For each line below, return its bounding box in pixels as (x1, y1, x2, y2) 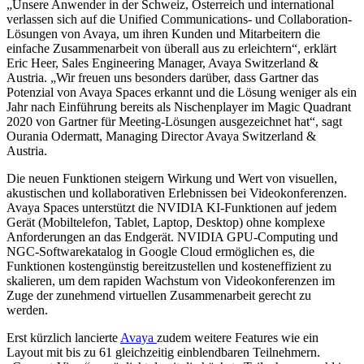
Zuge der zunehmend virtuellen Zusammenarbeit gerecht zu (6, 288, 311, 302)
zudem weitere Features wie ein (157, 330, 318, 344)
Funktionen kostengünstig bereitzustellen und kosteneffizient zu (6, 258, 331, 273)
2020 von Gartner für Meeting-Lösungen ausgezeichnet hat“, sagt (6, 114, 342, 128)
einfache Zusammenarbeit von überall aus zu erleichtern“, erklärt (6, 41, 336, 55)
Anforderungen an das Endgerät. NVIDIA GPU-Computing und (6, 229, 338, 244)
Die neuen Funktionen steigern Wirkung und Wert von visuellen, (6, 171, 337, 185)
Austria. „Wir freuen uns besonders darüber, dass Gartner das (6, 70, 318, 84)
